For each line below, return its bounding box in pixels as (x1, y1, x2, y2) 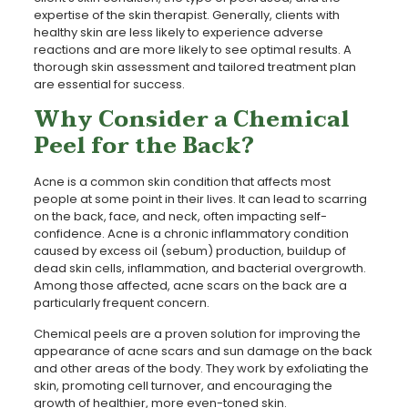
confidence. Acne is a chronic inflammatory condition (33, 224, 349, 242)
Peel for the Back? (33, 127, 254, 165)
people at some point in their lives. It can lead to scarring (33, 189, 367, 208)
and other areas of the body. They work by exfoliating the (33, 359, 369, 377)
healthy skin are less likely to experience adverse (33, 23, 323, 41)
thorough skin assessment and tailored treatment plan (33, 57, 356, 76)
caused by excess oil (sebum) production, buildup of (33, 241, 346, 260)
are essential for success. (33, 75, 185, 93)
